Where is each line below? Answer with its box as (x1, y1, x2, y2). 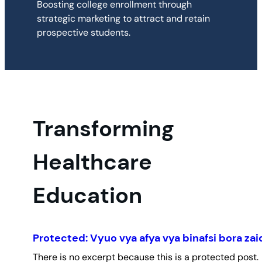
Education (33, 180, 142, 210)
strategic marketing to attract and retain (37, 12, 211, 25)
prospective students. (37, 26, 131, 39)
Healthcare (33, 147, 152, 177)
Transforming (33, 113, 174, 143)
